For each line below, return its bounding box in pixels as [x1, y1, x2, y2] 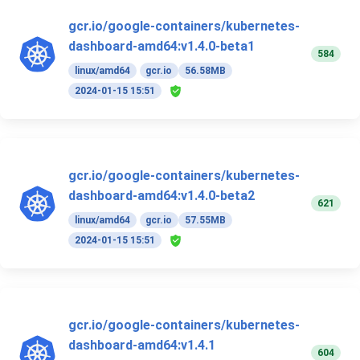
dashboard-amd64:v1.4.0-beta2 [68, 188, 255, 204]
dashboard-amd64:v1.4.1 [68, 337, 215, 354]
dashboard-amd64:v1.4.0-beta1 [68, 39, 255, 55]
